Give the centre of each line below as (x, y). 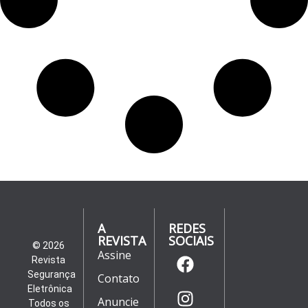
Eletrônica (50, 289)
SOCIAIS (191, 241)
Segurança (52, 275)
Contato (119, 279)
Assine (115, 255)
